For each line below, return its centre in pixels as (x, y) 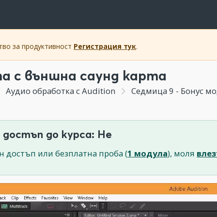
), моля (182, 153)
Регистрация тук (105, 46)
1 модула (147, 153)
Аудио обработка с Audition (60, 91)
